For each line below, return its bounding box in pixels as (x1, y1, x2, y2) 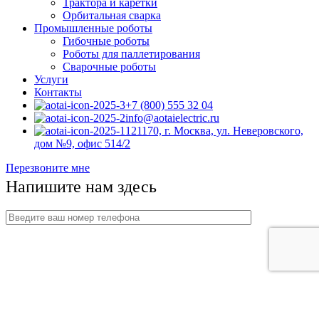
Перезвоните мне (6, 162, 90, 174)
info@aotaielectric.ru (125, 112, 219, 125)
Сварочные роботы (63, 61, 156, 73)
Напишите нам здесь (6, 177, 157, 197)
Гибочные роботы (63, 35, 150, 48)
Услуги (34, 73, 68, 86)
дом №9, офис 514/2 (34, 137, 130, 150)
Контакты (34, 86, 82, 99)
